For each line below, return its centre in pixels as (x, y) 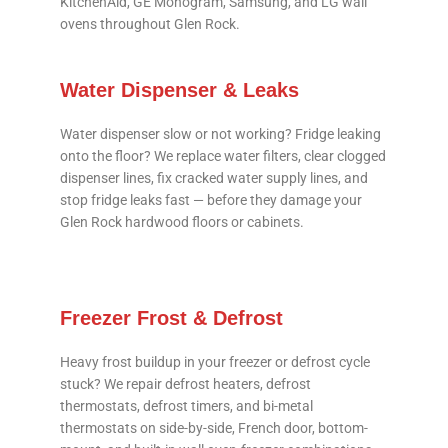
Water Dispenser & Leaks (179, 90)
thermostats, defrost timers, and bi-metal (186, 406)
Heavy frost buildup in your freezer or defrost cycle (215, 362)
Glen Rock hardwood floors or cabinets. (182, 222)
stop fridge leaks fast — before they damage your (211, 200)
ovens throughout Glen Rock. (150, 24)
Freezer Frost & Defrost (171, 318)
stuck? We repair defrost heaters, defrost (185, 384)
